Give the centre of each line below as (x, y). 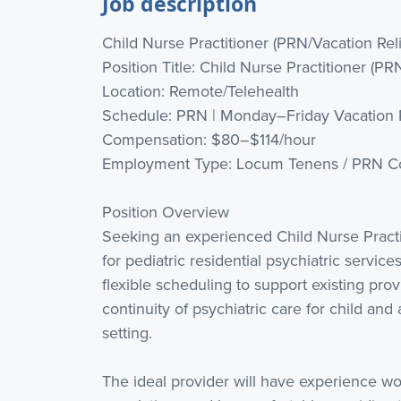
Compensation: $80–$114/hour (209, 139)
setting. (127, 333)
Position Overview (166, 212)
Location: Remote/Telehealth (200, 91)
